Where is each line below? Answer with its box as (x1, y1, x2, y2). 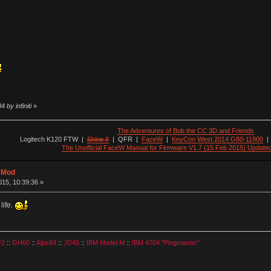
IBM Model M (86, 238, 125, 246)
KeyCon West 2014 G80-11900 (171, 135, 263, 143)
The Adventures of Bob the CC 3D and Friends (117, 127, 255, 135)
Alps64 (36, 238, 56, 246)
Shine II (87, 135, 109, 143)
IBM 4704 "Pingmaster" (131, 238, 200, 246)
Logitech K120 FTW (19, 135, 78, 143)
